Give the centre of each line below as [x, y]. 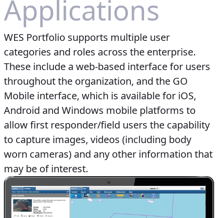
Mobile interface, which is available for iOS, [100, 95]
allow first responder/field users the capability [107, 125]
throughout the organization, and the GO [96, 81]
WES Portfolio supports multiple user [87, 37]
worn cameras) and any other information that [108, 154]
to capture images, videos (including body [98, 139]
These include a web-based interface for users [107, 66]
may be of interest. [46, 168]
